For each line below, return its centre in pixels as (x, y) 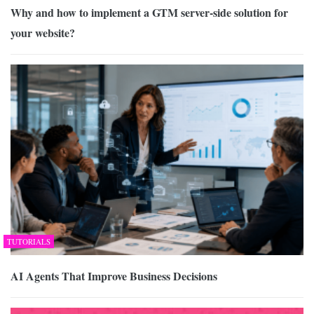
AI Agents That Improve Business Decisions (114, 275)
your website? (43, 33)
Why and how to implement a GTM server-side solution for (149, 13)
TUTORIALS (29, 241)
